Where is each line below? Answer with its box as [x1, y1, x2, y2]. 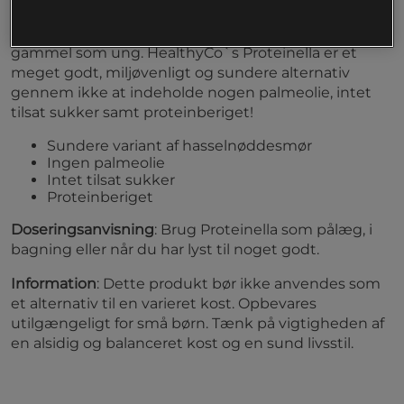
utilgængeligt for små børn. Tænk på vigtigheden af [11, 314, 384, 332]
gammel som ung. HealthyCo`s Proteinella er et [11, 43, 357, 61]
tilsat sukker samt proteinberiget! [11, 103, 253, 121]
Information [11, 274, 96, 292]
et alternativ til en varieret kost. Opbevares [11, 294, 317, 312]
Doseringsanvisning [11, 220, 154, 238]
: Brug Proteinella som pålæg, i [154, 220, 372, 238]
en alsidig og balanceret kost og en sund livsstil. [11, 334, 353, 352]
